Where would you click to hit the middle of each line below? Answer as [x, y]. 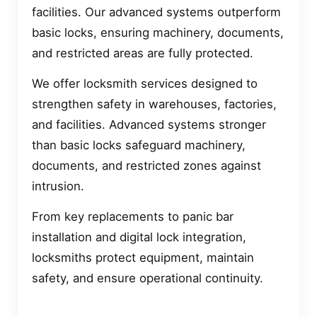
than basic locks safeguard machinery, [139, 145]
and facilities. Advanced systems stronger [149, 125]
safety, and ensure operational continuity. [148, 278]
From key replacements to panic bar [133, 217]
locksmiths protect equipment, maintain [143, 258]
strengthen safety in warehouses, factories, [154, 104]
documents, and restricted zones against [146, 166]
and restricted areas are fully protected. [143, 53]
